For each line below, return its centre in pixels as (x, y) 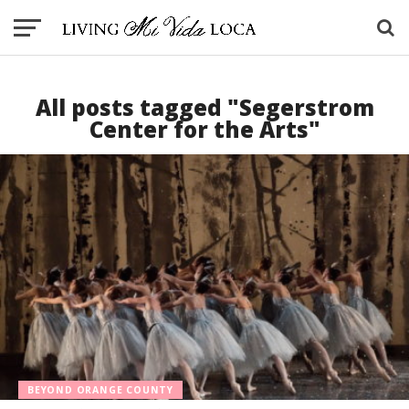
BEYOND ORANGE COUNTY (100, 390)
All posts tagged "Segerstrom (204, 107)
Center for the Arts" (204, 129)
